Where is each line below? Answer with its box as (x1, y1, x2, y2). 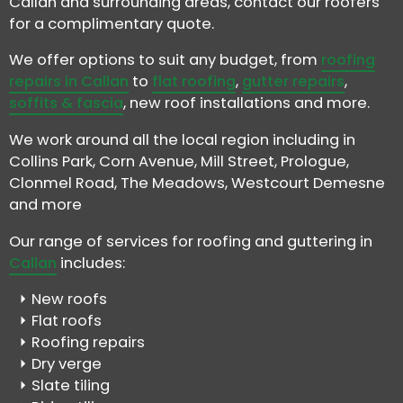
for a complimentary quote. (9, 13, 214, 34)
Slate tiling (31, 375, 110, 397)
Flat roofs (31, 310, 102, 332)
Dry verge (31, 354, 102, 375)
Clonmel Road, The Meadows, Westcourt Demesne (9, 172, 385, 193)
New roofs (31, 289, 107, 310)
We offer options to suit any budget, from (9, 49, 321, 71)
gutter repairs (242, 71, 345, 93)
